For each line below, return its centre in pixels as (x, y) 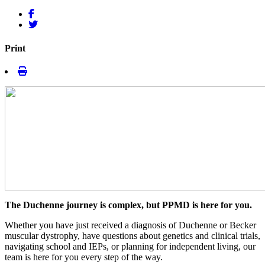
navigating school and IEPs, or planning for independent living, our (130, 246)
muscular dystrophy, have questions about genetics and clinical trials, (132, 235)
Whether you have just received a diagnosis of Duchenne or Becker (130, 225)
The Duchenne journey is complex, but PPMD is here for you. (128, 205)
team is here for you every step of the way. (84, 257)
